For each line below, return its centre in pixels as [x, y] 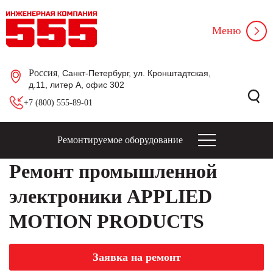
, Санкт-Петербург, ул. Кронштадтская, [134, 73]
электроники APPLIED [111, 196]
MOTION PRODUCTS [107, 221]
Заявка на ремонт [136, 257]
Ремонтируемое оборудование [120, 140]
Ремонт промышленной [113, 171]
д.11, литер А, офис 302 [76, 85]
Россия [43, 73]
